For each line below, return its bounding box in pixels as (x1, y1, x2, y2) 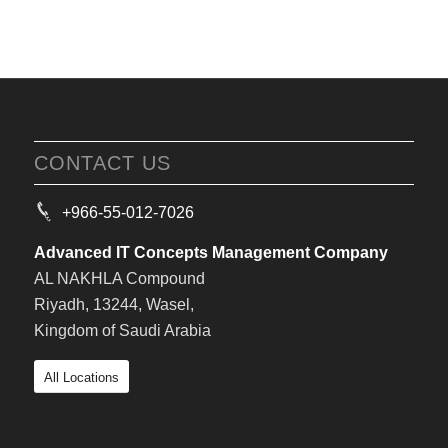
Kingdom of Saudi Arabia (33, 321, 211, 339)
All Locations (43, 370, 119, 386)
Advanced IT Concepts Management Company (33, 243, 388, 261)
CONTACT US (33, 151, 171, 174)
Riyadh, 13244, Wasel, (33, 295, 194, 313)
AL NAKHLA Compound (33, 269, 205, 287)
